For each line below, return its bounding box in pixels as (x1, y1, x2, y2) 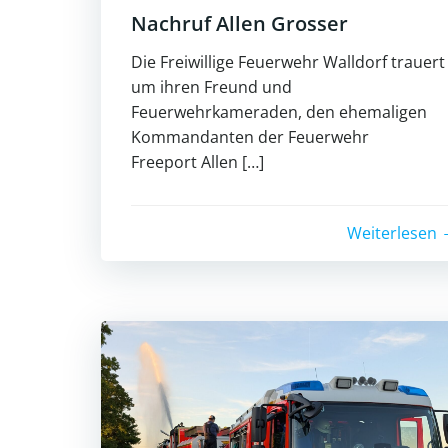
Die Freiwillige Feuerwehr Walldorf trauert (131, 51, 445, 74)
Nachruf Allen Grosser (131, 10, 348, 38)
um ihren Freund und (131, 76, 292, 99)
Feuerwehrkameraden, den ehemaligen (131, 101, 427, 124)
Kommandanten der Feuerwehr (131, 126, 369, 149)
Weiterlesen (347, 222, 437, 245)
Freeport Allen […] (131, 151, 264, 174)
